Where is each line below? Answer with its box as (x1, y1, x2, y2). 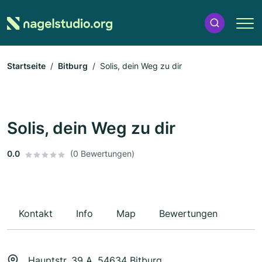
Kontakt (19, 208, 53, 220)
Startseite (7, 61, 46, 71)
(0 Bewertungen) (70, 149, 135, 159)
